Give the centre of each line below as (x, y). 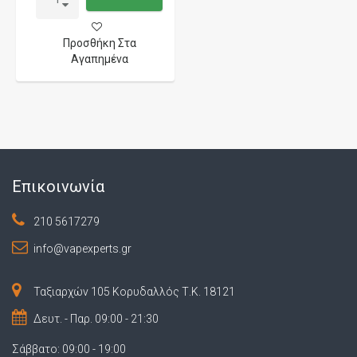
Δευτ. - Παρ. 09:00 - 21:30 (95, 318)
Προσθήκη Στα (99, 43)
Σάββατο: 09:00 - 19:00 (69, 349)
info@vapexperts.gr (81, 248)
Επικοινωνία (58, 186)
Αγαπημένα (99, 59)
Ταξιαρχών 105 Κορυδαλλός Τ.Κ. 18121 (133, 291)
